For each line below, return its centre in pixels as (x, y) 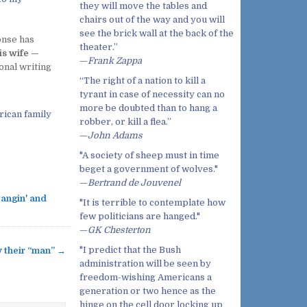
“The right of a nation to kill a (143, 81)
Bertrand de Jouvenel (134, 183)
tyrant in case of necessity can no (152, 95)
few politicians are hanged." (140, 217)
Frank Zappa (115, 61)
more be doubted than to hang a (148, 108)
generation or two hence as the (148, 291)
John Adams (115, 136)
